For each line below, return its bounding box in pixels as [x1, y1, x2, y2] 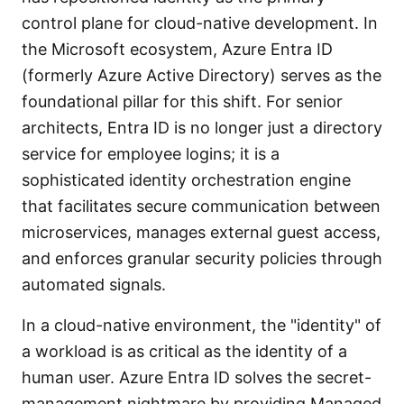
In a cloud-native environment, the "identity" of [22, 316, 381, 335]
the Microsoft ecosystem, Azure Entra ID [22, 40, 333, 59]
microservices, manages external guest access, [22, 223, 381, 242]
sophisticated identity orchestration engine [22, 170, 351, 189]
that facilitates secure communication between [22, 197, 381, 216]
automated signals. [22, 275, 166, 294]
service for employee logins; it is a [22, 144, 280, 163]
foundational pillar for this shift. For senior [22, 92, 343, 111]
